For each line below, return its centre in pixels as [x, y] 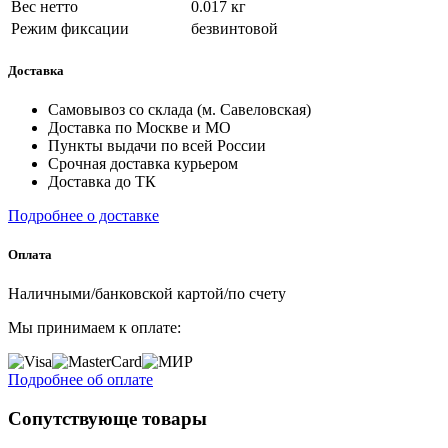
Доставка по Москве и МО [139, 127]
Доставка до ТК [102, 181]
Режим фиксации [70, 28]
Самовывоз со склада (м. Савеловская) [179, 109]
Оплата [30, 255]
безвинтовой [234, 28]
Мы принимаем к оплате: [94, 328]
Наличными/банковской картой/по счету [147, 294]
